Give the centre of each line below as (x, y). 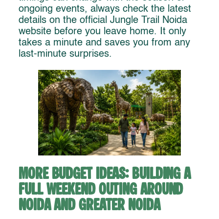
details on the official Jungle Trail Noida (103, 20)
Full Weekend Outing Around (101, 190)
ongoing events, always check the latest (105, 9)
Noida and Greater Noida (89, 206)
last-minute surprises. (65, 54)
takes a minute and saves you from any (104, 43)
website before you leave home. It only (102, 32)
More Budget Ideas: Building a (105, 175)
